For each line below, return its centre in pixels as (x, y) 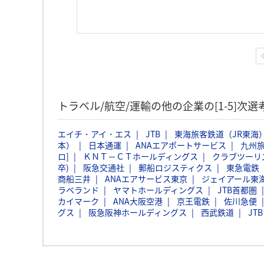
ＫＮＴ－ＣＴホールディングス (141, 156)
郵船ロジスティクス (175, 167)
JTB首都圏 (237, 190)
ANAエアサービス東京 (146, 179)
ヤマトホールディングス (158, 190)
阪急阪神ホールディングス (138, 212)
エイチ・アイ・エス (95, 134)
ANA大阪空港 (138, 201)
